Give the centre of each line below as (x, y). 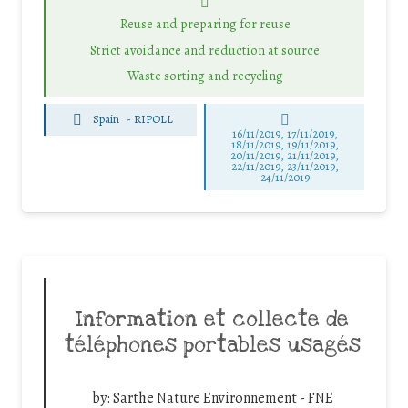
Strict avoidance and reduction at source (205, 50)
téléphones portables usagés (212, 345)
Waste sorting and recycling (205, 76)
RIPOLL (154, 119)
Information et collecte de (212, 319)
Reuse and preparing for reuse (205, 24)
